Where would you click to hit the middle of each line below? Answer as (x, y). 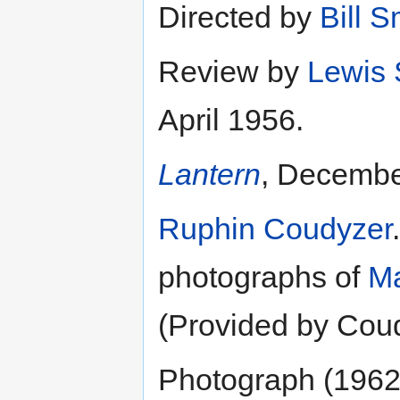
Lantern (209, 174)
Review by (233, 71)
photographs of (263, 276)
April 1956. (231, 119)
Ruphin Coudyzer (275, 228)
